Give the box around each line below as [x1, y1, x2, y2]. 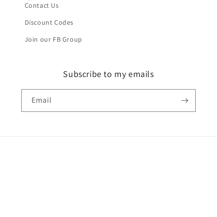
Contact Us [24, 1, 59, 10]
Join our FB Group [24, 35, 82, 44]
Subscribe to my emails [63, 68, 154, 79]
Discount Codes [24, 18, 74, 27]
